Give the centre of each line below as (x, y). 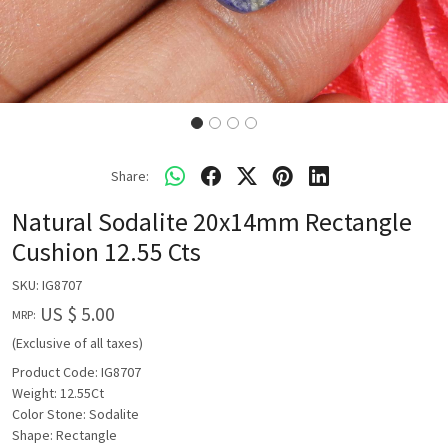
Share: (130, 175)
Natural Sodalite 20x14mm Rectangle (212, 222)
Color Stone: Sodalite (75, 414)
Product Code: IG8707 (76, 372)
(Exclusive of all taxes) (77, 343)
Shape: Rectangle (64, 435)
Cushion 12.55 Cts (106, 252)
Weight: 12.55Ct (58, 393)
